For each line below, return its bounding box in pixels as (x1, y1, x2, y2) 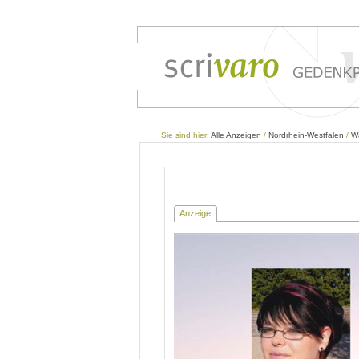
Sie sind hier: (161, 131, 211, 139)
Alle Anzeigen (211, 131, 261, 139)
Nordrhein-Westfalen (268, 131, 344, 139)
